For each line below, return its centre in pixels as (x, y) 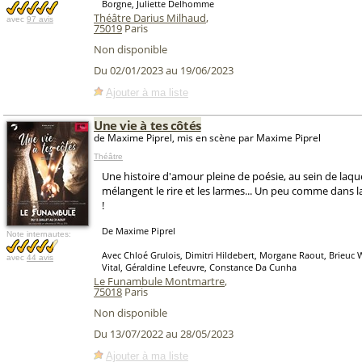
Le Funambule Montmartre (159, 281)
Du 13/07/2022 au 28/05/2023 (164, 334)
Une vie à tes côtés (147, 125)
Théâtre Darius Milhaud (150, 18)
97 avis (40, 19)
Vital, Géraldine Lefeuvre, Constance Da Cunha (199, 267)
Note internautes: (39, 234)
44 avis (40, 257)
